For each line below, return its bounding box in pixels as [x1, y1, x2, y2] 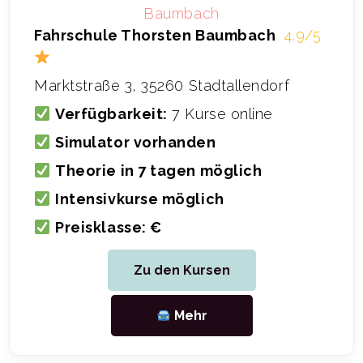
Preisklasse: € [55, 219, 162, 237]
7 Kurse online [167, 105, 273, 123]
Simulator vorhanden [55, 134, 216, 152]
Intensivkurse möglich [55, 190, 224, 208]
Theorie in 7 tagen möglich [55, 162, 263, 180]
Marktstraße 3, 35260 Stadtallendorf [34, 77, 290, 95]
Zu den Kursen [133, 262, 230, 278]
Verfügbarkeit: [55, 105, 168, 123]
